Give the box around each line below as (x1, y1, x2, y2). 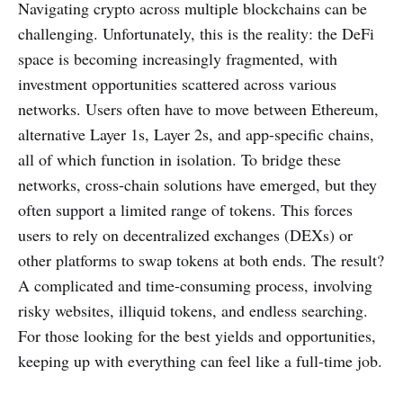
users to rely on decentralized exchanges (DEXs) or (18, 223, 353, 246)
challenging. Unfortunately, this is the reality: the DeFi (18, 22, 374, 44)
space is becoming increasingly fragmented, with (18, 47, 337, 69)
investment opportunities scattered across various (18, 72, 336, 94)
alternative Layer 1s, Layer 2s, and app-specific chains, (18, 122, 374, 145)
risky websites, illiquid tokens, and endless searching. (18, 299, 368, 321)
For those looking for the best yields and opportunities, (18, 324, 376, 346)
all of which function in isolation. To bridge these (18, 148, 341, 170)
